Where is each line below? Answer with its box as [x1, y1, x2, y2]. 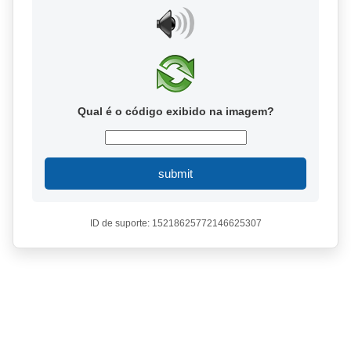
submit [158, 167, 193, 180]
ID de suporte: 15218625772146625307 [89, 218, 262, 229]
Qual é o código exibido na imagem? [77, 105, 274, 118]
